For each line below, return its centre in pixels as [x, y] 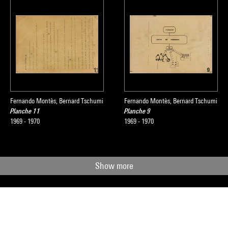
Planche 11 [25, 111]
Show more [114, 166]
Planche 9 [137, 111]
